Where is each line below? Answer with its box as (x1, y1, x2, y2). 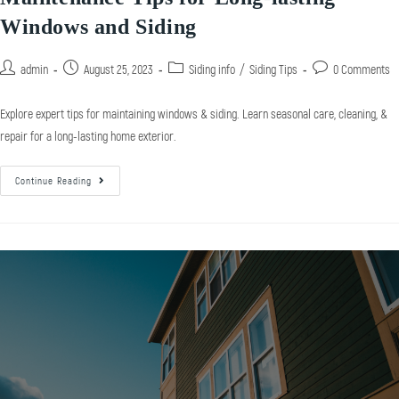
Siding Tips (249, 61, 297, 77)
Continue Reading (15, 175, 92, 187)
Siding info (189, 61, 235, 77)
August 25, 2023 (84, 61, 153, 77)
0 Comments (333, 61, 390, 77)
